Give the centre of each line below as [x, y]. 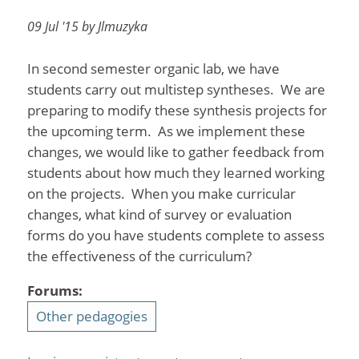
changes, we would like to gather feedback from [175, 151]
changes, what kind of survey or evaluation [159, 214]
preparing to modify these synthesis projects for [177, 110]
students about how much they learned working [175, 172]
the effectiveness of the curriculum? [139, 256]
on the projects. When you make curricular [161, 193]
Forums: [56, 290]
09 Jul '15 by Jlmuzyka [87, 27]
